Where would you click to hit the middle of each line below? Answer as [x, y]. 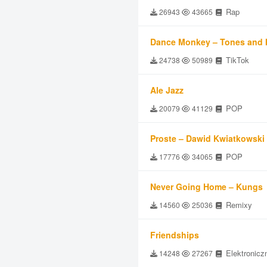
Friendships [175, 235]
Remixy [238, 205]
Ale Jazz [167, 90]
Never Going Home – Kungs [207, 187]
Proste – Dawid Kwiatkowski [207, 138]
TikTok [236, 60]
